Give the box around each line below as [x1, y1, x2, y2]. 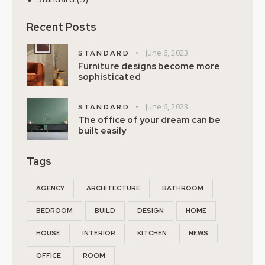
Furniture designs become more [78, 60, 220, 73]
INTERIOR [82, 229, 115, 238]
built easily [78, 125, 126, 137]
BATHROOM [162, 184, 203, 193]
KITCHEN [137, 229, 167, 238]
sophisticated [78, 71, 141, 83]
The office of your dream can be [78, 114, 221, 127]
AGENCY [36, 184, 64, 193]
